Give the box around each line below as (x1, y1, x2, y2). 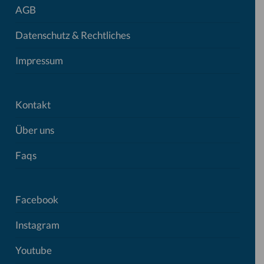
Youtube (15, 244, 52, 256)
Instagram (15, 219, 60, 231)
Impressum (15, 54, 63, 67)
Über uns (15, 124, 54, 136)
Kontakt (15, 98, 51, 111)
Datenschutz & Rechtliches (15, 29, 130, 41)
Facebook (15, 193, 58, 206)
